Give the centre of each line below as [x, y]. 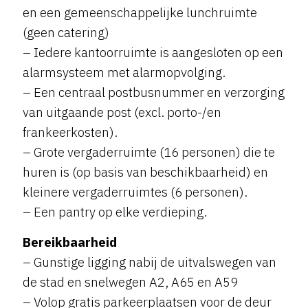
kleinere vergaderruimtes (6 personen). [135, 191]
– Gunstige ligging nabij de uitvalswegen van [149, 262]
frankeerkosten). [70, 132]
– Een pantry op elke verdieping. [114, 211]
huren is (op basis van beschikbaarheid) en [145, 172]
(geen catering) [66, 32]
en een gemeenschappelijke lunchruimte [140, 12]
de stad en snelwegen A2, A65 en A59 [130, 282]
